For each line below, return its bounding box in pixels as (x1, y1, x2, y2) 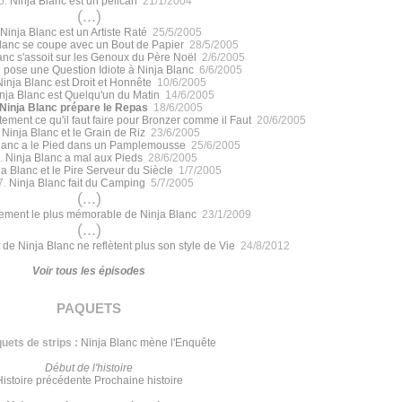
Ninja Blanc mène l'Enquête (81, 336, 216, 349)
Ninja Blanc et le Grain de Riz (2, 126, 145, 139)
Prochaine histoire (93, 373, 183, 387)
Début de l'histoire (45, 361, 133, 374)
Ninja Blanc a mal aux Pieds (4, 151, 143, 164)
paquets (57, 295, 121, 317)
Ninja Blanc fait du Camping (8, 176, 145, 189)
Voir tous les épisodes (32, 264, 145, 277)
